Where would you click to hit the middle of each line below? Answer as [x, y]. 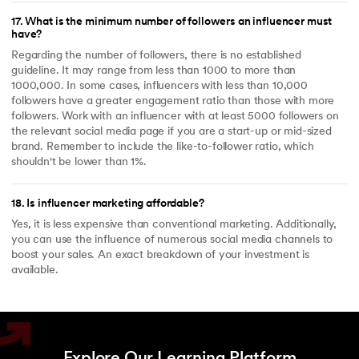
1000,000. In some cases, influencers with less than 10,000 [159, 87]
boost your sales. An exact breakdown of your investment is [160, 256]
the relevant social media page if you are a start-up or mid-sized [171, 132]
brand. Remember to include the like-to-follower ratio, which [163, 147]
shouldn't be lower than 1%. [79, 163]
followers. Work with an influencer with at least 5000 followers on [175, 117]
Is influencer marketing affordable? [115, 204]
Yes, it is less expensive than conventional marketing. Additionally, [174, 225]
